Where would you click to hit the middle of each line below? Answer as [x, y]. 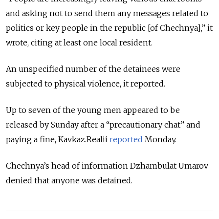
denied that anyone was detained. [69, 180]
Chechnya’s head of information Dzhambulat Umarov [107, 165]
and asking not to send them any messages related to [107, 13]
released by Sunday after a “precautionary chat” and [103, 124]
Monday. [160, 139]
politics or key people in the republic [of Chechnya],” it [109, 28]
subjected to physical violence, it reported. [86, 83]
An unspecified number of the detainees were [93, 69]
